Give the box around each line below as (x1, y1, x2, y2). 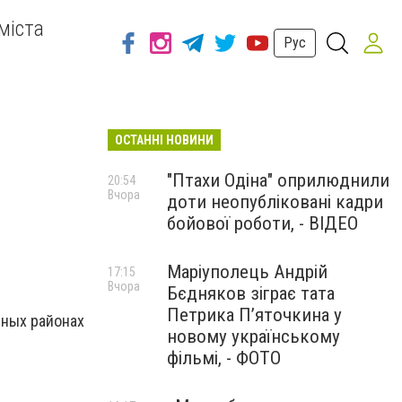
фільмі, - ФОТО (167, 347, 281, 369)
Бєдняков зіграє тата (167, 283, 335, 304)
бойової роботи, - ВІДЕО (167, 213, 358, 234)
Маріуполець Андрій (167, 261, 328, 283)
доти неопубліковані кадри (167, 191, 383, 213)
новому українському (167, 326, 340, 347)
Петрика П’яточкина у (167, 304, 342, 326)
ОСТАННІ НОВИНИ (115, 133, 214, 147)
